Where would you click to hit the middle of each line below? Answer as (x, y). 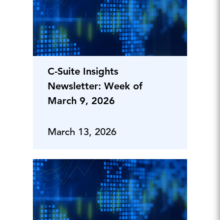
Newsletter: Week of (95, 86)
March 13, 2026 (82, 132)
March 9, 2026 (81, 100)
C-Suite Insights (83, 71)
